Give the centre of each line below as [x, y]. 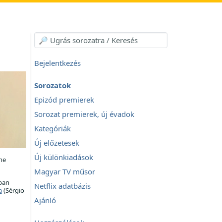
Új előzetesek [57, 143]
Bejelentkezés [57, 63]
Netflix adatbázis [62, 186]
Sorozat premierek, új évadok [84, 114]
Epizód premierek [64, 100]
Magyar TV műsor [65, 171]
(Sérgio [13, 190]
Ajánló [45, 200]
